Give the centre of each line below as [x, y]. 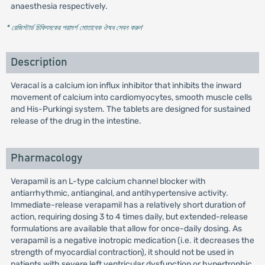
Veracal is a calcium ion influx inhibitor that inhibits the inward [126, 85]
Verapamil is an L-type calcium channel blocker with [108, 181]
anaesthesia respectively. [59, 6]
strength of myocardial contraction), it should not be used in [122, 252]
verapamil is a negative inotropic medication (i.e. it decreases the [132, 240]
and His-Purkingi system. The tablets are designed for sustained [130, 109]
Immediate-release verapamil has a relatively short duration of [128, 205]
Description [39, 62]
